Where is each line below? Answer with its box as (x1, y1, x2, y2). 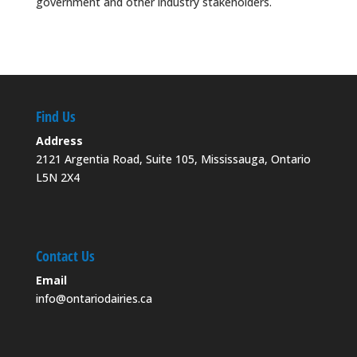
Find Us (35, 106, 76, 126)
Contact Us (35, 246, 95, 266)
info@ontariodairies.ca (35, 291, 152, 307)
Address (35, 132, 83, 148)
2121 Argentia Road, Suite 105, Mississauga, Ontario (35, 151, 314, 167)
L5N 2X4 (35, 169, 80, 185)
